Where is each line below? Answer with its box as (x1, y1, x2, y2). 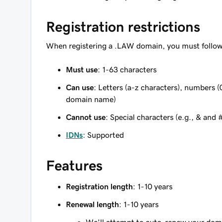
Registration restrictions (46, 20, 200, 34)
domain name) (66, 95, 116, 103)
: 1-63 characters (98, 65, 157, 73)
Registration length (66, 182, 133, 190)
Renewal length (66, 200, 119, 208)
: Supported (83, 131, 124, 139)
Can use (66, 83, 94, 91)
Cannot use (66, 113, 106, 121)
